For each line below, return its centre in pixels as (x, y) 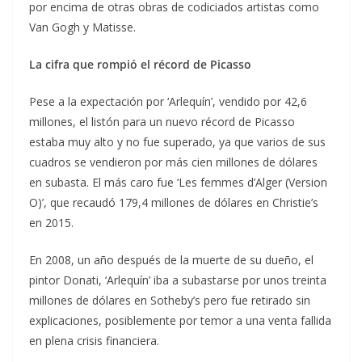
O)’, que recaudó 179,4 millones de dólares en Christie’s (174, 202)
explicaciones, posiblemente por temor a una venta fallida (180, 320)
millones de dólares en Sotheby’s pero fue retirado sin (170, 300)
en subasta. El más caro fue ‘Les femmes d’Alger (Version (178, 182)
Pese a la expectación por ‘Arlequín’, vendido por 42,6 (168, 101)
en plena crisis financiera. (94, 341)
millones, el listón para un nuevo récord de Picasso (162, 122)
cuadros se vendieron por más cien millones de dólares (173, 162)
